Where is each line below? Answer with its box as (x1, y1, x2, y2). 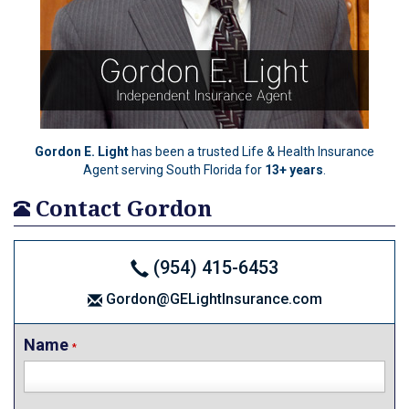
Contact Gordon (30, 196, 212, 222)
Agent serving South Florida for (83, 163, 265, 177)
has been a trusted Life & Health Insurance (129, 144, 374, 159)
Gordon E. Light (35, 144, 129, 159)
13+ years (265, 163, 323, 177)
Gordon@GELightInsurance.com (101, 290, 322, 308)
